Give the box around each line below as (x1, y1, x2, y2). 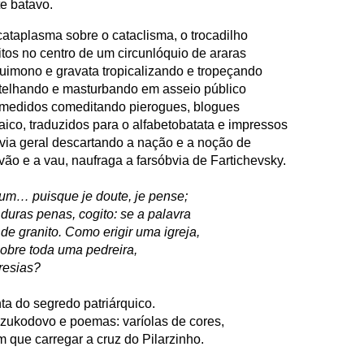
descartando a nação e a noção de (52, 135, 251, 149)
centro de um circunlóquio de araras (40, 45, 246, 60)
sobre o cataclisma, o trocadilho (66, 28, 248, 42)
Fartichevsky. (210, 153, 286, 167)
